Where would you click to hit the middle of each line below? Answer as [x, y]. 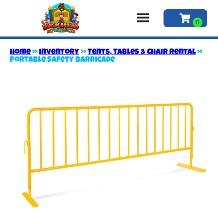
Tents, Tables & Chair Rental [142, 52]
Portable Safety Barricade [62, 60]
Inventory [59, 52]
